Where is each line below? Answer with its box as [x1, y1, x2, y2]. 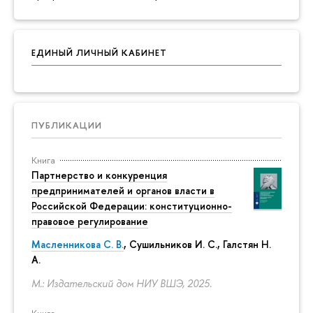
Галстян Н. [223, 238, 271, 252]
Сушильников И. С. [129, 238, 217, 252]
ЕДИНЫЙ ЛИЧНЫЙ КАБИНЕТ [31, 45, 167, 59]
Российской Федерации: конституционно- [31, 198, 232, 212]
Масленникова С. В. [31, 238, 124, 252]
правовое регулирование [31, 214, 148, 228]
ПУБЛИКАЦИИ [31, 118, 102, 131]
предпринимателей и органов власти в [31, 183, 214, 197]
